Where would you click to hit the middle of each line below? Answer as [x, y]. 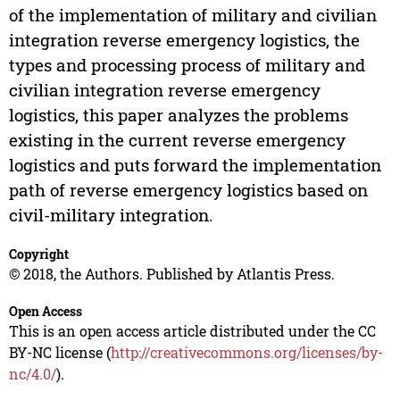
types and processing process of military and [187, 65]
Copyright [38, 254]
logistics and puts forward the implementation [195, 165]
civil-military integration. [111, 215]
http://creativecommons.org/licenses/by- [246, 353]
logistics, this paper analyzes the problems [178, 115]
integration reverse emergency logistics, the [184, 40]
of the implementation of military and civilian [192, 15]
